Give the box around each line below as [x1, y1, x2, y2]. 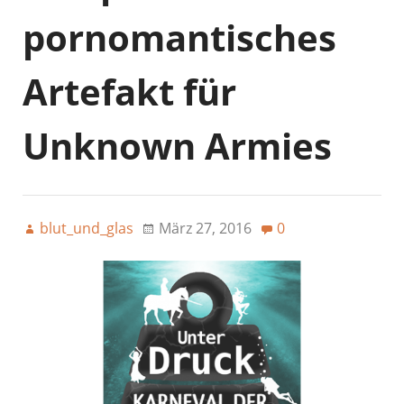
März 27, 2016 [159, 217, 252, 238]
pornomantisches [23, 12, 336, 62]
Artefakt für [23, 66, 236, 116]
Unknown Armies [23, 120, 332, 170]
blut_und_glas [40, 217, 133, 238]
